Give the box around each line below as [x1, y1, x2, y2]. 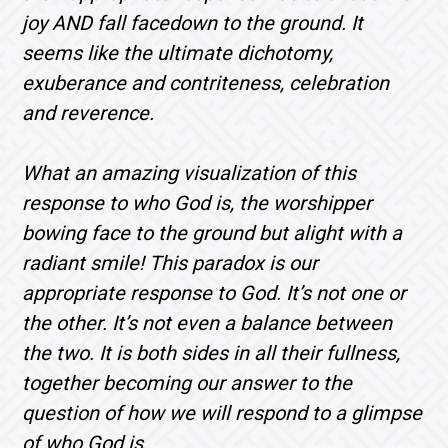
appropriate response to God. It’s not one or [22, 280, 407, 305]
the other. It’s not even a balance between [22, 310, 393, 335]
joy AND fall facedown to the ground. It [22, 10, 364, 35]
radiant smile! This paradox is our [22, 250, 319, 275]
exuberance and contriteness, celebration [22, 70, 390, 95]
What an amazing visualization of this [22, 160, 357, 185]
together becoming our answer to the [22, 370, 353, 395]
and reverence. [22, 100, 160, 125]
